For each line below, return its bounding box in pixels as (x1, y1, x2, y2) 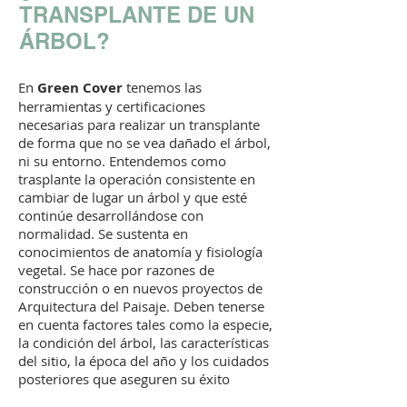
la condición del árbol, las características (18, 333, 269, 352)
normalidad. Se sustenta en (18, 224, 188, 243)
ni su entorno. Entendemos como (18, 152, 226, 170)
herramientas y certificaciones (18, 97, 205, 115)
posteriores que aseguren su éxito (18, 370, 230, 388)
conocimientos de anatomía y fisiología (18, 243, 263, 261)
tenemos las (123, 78, 202, 96)
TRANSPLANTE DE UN (19, 2, 254, 27)
